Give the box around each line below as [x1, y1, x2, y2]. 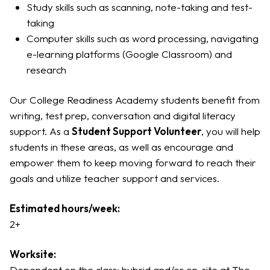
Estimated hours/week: [10, 202, 120, 215]
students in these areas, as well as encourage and [10, 140, 233, 153]
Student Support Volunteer [72, 125, 201, 137]
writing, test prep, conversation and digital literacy [10, 109, 236, 122]
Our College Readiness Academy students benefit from [10, 93, 260, 106]
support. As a [10, 125, 72, 137]
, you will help [201, 125, 260, 137]
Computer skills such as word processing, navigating [27, 32, 259, 45]
